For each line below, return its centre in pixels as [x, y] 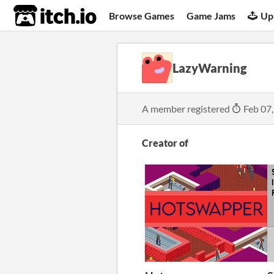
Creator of [165, 143]
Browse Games [142, 15]
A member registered [187, 108]
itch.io [40, 16]
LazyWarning [209, 68]
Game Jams [211, 15]
